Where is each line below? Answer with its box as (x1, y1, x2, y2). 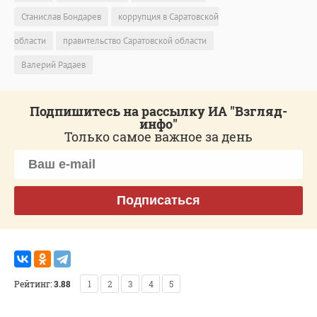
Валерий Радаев (21, 58, 86, 71)
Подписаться (117, 192, 200, 207)
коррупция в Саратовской (118, 10, 219, 23)
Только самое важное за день (64, 127, 253, 145)
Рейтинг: (14, 277, 52, 289)
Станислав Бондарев (21, 10, 101, 23)
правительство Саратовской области (63, 34, 207, 47)
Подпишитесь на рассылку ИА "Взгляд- (30, 102, 287, 120)
